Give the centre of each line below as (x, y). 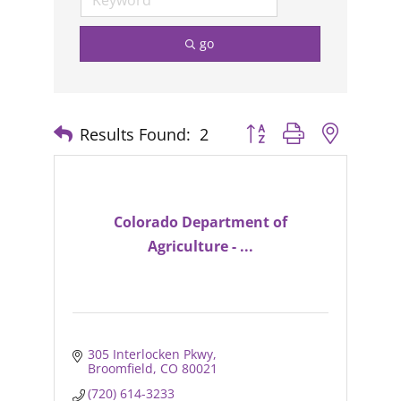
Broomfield (121, 368)
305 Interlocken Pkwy (151, 354)
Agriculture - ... (200, 246)
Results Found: (135, 134)
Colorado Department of (200, 222)
